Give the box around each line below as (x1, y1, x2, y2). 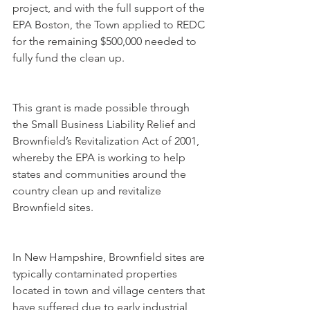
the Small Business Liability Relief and (12, 118, 199, 131)
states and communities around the (12, 167, 189, 181)
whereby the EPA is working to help (12, 151, 188, 164)
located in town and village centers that (12, 284, 208, 297)
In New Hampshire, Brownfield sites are (12, 250, 208, 264)
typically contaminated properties (12, 267, 180, 280)
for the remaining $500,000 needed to (12, 35, 199, 48)
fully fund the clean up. (12, 51, 127, 64)
